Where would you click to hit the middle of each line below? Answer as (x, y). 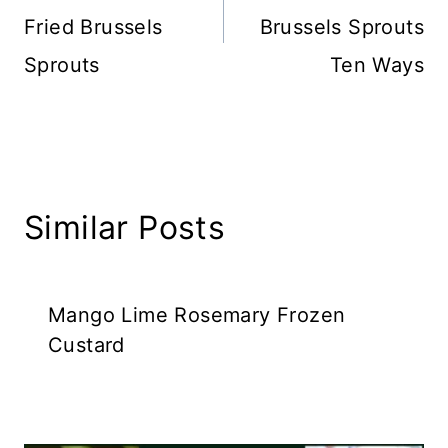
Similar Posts (125, 227)
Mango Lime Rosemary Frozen (197, 314)
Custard (86, 344)
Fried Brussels (93, 26)
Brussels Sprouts (341, 26)
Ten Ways (376, 64)
